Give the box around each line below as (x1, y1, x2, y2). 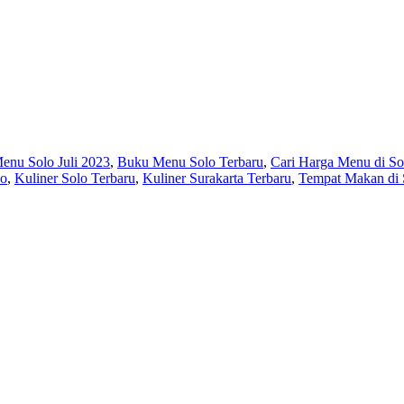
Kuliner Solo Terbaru (14, 170, 135, 186)
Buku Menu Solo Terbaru (117, 153, 263, 170)
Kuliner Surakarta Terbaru (142, 170, 291, 186)
